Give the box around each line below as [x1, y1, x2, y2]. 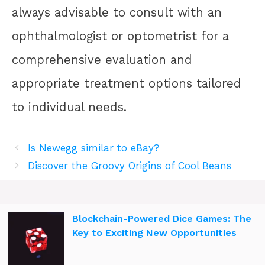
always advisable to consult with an [12, 5, 222, 20]
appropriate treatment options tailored [12, 76, 241, 91]
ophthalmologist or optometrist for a [12, 28, 229, 43]
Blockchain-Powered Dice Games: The [72, 212, 251, 224]
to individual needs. [12, 99, 127, 114]
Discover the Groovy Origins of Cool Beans [28, 159, 232, 172]
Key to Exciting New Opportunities [72, 227, 237, 238]
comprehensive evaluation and [12, 52, 192, 67]
